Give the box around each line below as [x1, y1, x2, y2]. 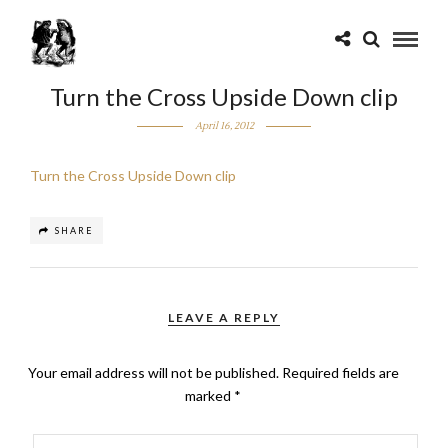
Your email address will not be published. [27, 364, 279, 381]
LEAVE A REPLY [168, 310, 280, 325]
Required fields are [281, 364, 399, 381]
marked [185, 387, 235, 404]
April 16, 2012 [194, 119, 254, 132]
